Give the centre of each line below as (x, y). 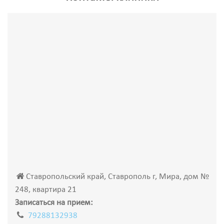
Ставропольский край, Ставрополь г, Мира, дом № (117, 177)
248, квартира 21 (46, 190)
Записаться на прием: (54, 203)
